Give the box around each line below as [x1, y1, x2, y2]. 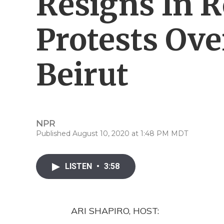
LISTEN [65, 161, 94, 171]
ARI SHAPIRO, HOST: [71, 205, 159, 216]
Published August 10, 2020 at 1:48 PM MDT [36, 129, 188, 138]
